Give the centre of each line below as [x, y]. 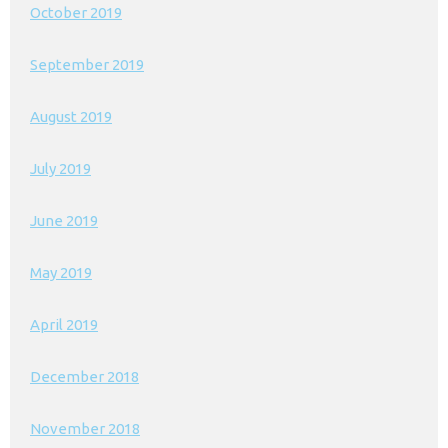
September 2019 [87, 65]
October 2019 [76, 13]
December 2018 [84, 377]
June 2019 [64, 221]
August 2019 [71, 117]
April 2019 [64, 325]
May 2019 [61, 273]
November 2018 [85, 429]
